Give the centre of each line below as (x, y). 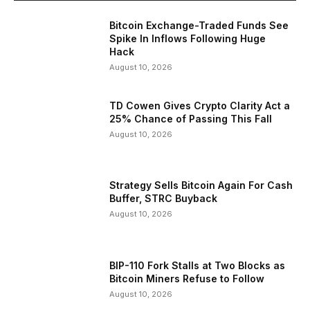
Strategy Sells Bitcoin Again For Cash (201, 185)
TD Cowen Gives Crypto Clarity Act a (200, 105)
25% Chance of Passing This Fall (191, 118)
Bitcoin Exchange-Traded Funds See (199, 26)
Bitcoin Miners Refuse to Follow (187, 279)
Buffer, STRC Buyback (164, 199)
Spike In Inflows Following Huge (188, 39)
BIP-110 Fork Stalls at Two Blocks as (198, 266)
